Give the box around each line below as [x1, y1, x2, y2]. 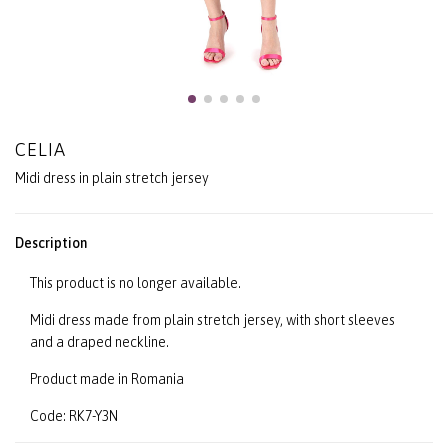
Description [15, 235, 87, 252]
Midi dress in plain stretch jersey [15, 170, 209, 187]
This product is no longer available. [30, 275, 241, 292]
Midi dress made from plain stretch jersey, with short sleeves [30, 312, 395, 329]
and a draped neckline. [30, 334, 169, 351]
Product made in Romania [30, 371, 184, 388]
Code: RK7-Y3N [30, 408, 118, 425]
